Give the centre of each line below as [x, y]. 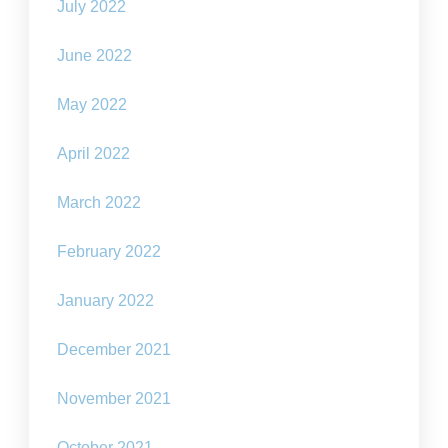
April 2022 [94, 154]
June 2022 [95, 56]
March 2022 [99, 203]
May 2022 [92, 105]
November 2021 [114, 399]
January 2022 [106, 301]
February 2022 [109, 252]
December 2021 [114, 350]
